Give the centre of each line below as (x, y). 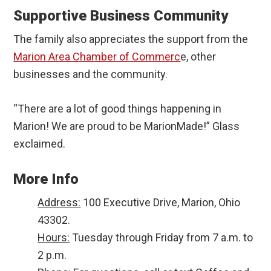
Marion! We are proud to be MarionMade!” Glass (127, 126)
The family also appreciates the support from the (131, 39)
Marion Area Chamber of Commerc (97, 57)
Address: (59, 203)
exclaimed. (40, 144)
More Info (46, 179)
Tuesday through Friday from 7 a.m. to (162, 238)
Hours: (54, 238)
